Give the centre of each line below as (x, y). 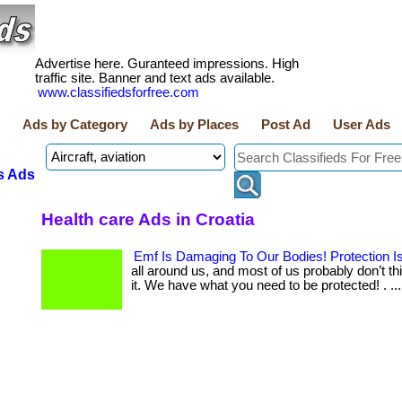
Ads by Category (75, 125)
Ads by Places (194, 125)
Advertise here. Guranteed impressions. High (167, 64)
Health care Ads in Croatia (148, 219)
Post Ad (286, 125)
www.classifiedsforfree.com (118, 92)
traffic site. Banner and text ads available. (155, 78)
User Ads (362, 125)
